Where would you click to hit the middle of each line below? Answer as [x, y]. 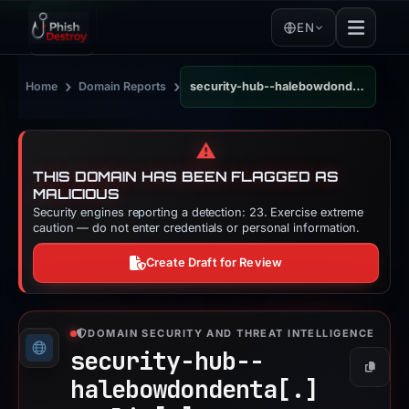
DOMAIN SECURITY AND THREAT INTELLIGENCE [231, 333]
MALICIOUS [77, 194]
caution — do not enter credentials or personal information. [197, 228]
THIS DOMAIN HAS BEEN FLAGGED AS [186, 177]
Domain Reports [122, 86]
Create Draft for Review [215, 262]
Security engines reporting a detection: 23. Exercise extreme [199, 212]
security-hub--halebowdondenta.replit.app [358, 86]
